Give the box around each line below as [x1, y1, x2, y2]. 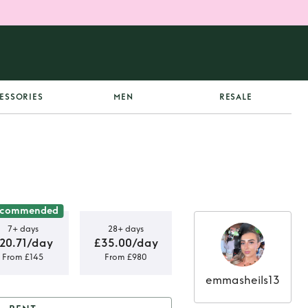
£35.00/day [93, 236, 158, 250]
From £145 [2, 252, 43, 262]
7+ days [7, 223, 38, 234]
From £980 [104, 252, 147, 262]
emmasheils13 [206, 274, 280, 287]
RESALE [219, 92, 252, 102]
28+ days [108, 223, 144, 234]
